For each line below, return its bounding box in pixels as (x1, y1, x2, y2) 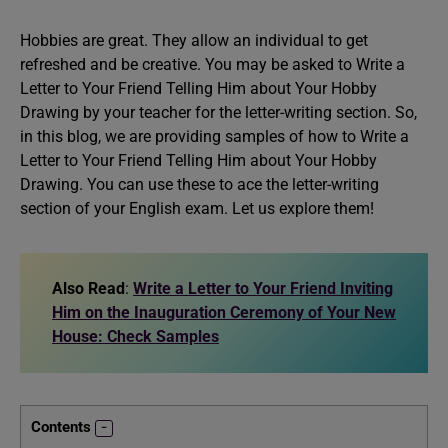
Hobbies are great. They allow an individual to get (20, 31, 368, 50)
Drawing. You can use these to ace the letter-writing (20, 175, 379, 194)
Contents (31, 418, 91, 436)
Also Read (52, 279, 125, 298)
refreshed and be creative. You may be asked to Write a (20, 55, 405, 74)
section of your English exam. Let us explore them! (20, 199, 394, 218)
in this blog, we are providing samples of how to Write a (20, 127, 409, 146)
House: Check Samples (52, 327, 219, 346)
